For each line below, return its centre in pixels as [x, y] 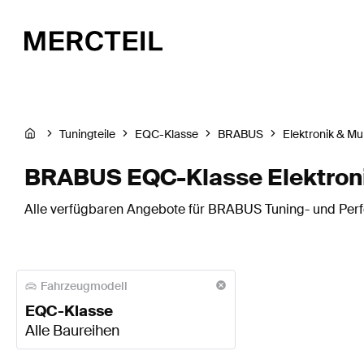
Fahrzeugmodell [84, 286]
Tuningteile [87, 134]
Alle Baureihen [72, 331]
